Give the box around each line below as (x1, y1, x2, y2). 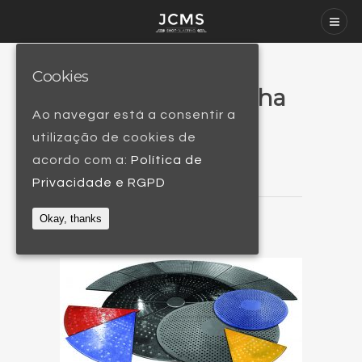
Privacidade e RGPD (32, 176, 166, 190)
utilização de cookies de (32, 131, 196, 145)
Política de (131, 154, 203, 167)
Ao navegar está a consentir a (32, 108, 236, 122)
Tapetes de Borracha (60, 84, 286, 112)
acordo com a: (32, 154, 131, 167)
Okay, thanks (40, 213, 102, 225)
